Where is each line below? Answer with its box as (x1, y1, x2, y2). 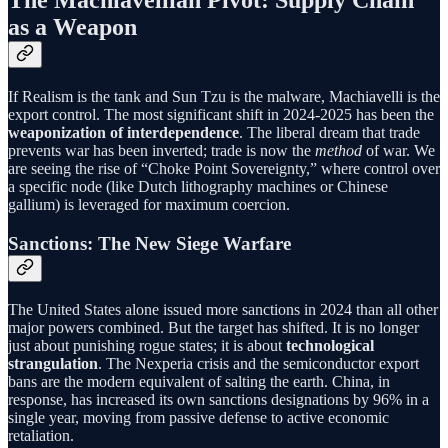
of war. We (362, 142, 435, 160)
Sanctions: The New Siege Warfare (8, 233, 291, 254)
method (315, 142, 362, 160)
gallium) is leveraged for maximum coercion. (8, 196, 290, 214)
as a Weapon (8, 14, 137, 41)
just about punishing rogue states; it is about (8, 336, 286, 354)
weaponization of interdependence (8, 124, 239, 142)
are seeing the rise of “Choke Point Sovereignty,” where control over (8, 160, 440, 178)
